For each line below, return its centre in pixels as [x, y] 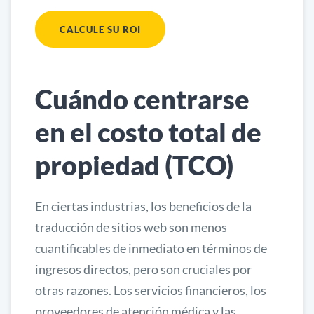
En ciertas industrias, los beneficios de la [143, 206]
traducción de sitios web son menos [131, 227]
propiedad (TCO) [134, 164]
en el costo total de [148, 131]
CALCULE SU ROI [100, 29]
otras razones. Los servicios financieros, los [151, 290]
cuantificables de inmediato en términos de [151, 248]
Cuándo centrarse [142, 98]
